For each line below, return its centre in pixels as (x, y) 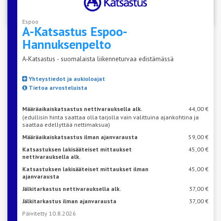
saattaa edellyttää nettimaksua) (66, 124)
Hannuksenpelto (67, 44)
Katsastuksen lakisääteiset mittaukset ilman (85, 169)
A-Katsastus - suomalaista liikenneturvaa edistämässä (98, 58)
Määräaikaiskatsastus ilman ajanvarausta (80, 137)
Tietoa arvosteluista (57, 87)
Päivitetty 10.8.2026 (49, 213)
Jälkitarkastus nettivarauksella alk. (72, 188)
